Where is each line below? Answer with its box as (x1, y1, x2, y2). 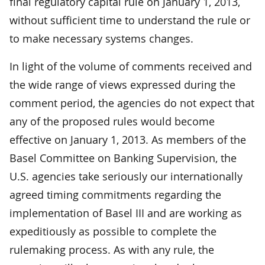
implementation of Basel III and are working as (9, 205, 242, 220)
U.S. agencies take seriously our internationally (9, 169, 243, 183)
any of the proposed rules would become (9, 114, 215, 128)
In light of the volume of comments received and (9, 59, 252, 73)
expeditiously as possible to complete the (9, 224, 216, 238)
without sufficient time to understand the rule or (9, 12, 250, 27)
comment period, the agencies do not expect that (9, 95, 254, 110)
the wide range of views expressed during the (9, 77, 235, 92)
